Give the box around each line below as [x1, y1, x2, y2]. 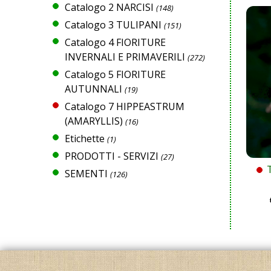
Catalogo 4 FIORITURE [65, 35, 166, 49]
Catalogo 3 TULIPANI [65, 18, 162, 31]
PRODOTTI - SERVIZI [65, 149, 158, 163]
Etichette [65, 131, 105, 145]
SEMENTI [65, 166, 108, 180]
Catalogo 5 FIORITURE [65, 67, 166, 81]
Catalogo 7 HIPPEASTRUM [65, 99, 184, 113]
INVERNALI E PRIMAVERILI [65, 50, 185, 64]
